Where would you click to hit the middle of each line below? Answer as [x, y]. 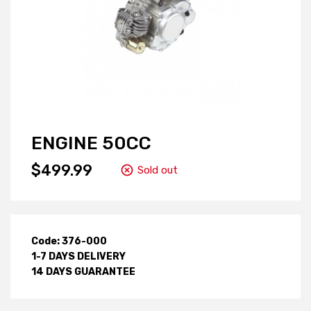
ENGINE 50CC [91, 143]
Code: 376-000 [69, 241]
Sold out [158, 170]
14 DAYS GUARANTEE [83, 271]
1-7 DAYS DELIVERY [78, 256]
